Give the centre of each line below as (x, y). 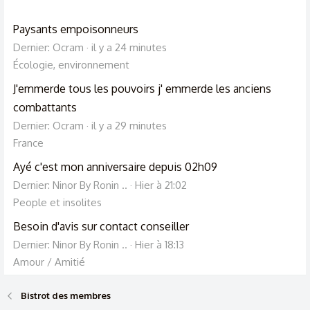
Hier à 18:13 (159, 244)
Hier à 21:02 (161, 185)
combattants (45, 107)
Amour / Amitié (49, 262)
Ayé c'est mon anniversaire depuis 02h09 (115, 166)
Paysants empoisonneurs (76, 29)
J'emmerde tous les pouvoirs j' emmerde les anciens (142, 88)
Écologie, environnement (71, 64)
